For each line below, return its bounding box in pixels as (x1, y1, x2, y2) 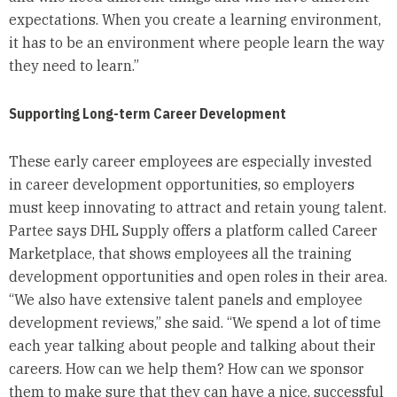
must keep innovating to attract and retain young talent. (8, 198, 386, 216)
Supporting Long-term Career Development (8, 104, 286, 122)
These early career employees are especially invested (8, 152, 372, 170)
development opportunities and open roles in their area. (8, 267, 387, 285)
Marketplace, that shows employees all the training (8, 244, 352, 262)
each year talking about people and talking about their (8, 336, 376, 354)
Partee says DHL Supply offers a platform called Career (8, 221, 378, 239)
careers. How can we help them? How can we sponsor (8, 359, 364, 378)
